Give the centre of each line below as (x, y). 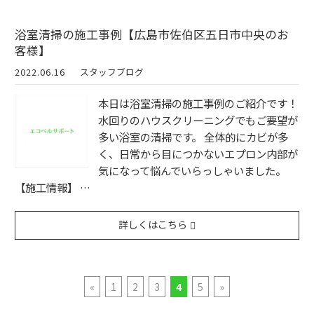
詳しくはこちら (153, 225)
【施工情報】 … (53, 187)
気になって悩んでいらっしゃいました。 (194, 170)
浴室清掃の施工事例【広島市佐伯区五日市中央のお (152, 34)
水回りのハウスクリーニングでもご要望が (198, 120)
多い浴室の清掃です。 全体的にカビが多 (193, 136)
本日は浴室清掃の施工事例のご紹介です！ (198, 103)
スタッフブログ (112, 71)
